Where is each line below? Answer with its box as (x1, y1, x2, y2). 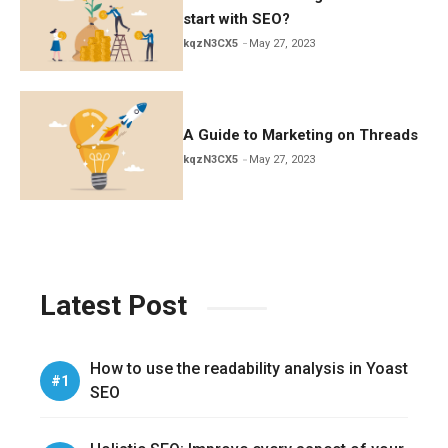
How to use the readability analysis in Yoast (90, 359, 408, 379)
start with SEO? (183, 9, 291, 28)
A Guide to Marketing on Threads (183, 126, 419, 145)
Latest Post (40, 289, 187, 323)
